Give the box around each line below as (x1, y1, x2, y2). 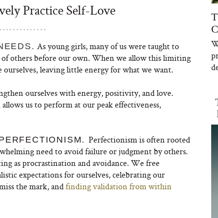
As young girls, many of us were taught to (35, 40, 179, 52)
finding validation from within (66, 181, 172, 192)
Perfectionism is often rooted (89, 134, 190, 145)
